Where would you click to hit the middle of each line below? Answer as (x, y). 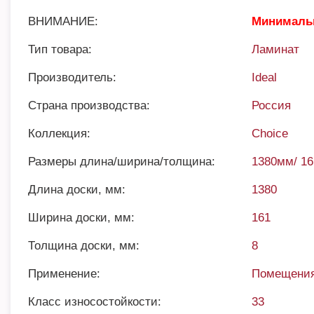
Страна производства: (89, 105)
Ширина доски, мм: (81, 218)
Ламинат (276, 49)
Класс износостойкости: (95, 302)
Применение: (64, 274)
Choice (270, 134)
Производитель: (72, 77)
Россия (272, 105)
